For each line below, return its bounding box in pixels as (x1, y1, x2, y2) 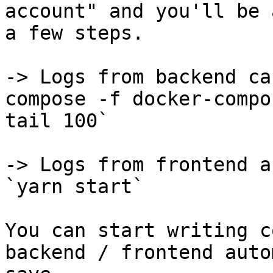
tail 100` (5, 110, 109, 132)
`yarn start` (5, 175, 144, 197)
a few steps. (5, 22, 144, 44)
